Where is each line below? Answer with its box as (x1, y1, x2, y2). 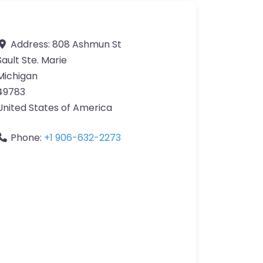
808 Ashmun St (52, 38, 122, 52)
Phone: (11, 131, 44, 145)
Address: (11, 38, 52, 52)
